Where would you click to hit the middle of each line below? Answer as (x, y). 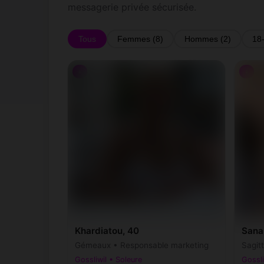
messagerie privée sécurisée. (132, 7)
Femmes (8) (141, 39)
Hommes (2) (208, 39)
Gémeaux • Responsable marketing (142, 245)
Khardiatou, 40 (107, 231)
